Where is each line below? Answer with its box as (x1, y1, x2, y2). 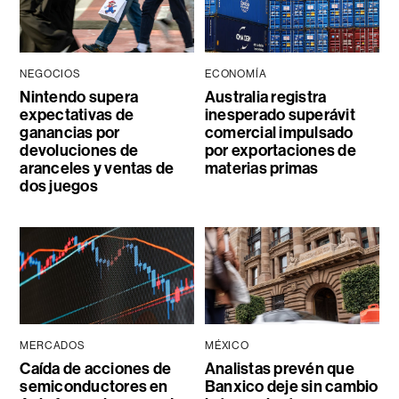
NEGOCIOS (20, 67, 81, 80)
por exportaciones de (204, 140, 356, 160)
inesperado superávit (204, 104, 355, 125)
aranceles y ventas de (20, 158, 175, 178)
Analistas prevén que (204, 359, 354, 379)
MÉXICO (204, 339, 249, 353)
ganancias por (20, 122, 120, 142)
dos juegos (20, 175, 98, 196)
